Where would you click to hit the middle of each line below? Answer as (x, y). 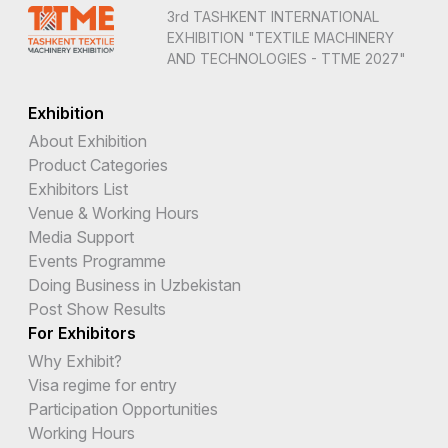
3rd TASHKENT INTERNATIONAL (272, 16)
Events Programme (97, 260)
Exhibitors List (78, 188)
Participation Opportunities (123, 408)
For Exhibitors (82, 332)
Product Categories (98, 164)
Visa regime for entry (102, 384)
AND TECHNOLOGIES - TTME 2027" (286, 58)
